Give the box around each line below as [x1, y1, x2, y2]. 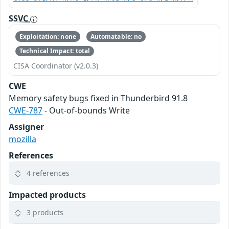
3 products [27, 208, 63, 218]
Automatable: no [90, 32, 142, 41]
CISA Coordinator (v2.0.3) [13, 61, 98, 71]
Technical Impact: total [19, 46, 90, 55]
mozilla [9, 133, 36, 145]
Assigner [9, 121, 44, 133]
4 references [27, 168, 70, 178]
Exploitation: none [19, 32, 76, 41]
